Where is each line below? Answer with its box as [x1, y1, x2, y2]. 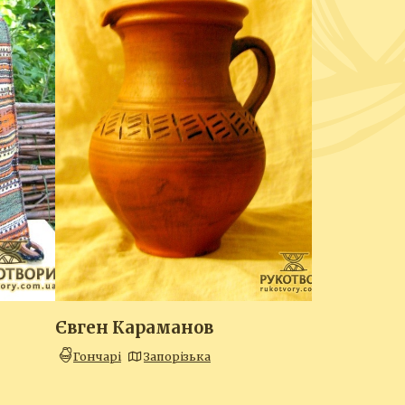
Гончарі [72, 348, 121, 363]
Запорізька [143, 348, 211, 363]
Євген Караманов [54, 317, 213, 339]
